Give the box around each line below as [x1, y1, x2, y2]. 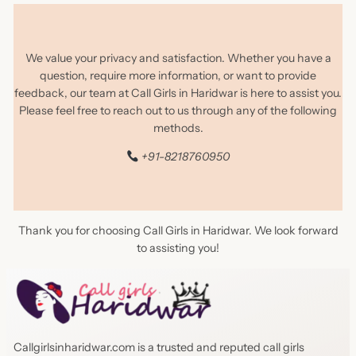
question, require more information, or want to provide [40, 68, 316, 83]
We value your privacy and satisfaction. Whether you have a [25, 50, 331, 65]
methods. [153, 120, 203, 135]
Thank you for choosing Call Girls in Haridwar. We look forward [17, 223, 339, 238]
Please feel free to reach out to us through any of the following [19, 103, 337, 118]
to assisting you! [137, 241, 219, 256]
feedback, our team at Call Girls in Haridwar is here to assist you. [14, 85, 342, 100]
